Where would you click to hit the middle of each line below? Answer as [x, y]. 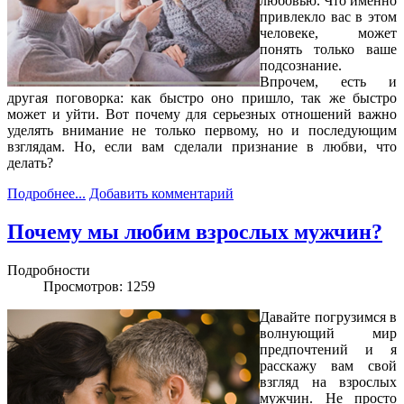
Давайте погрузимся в [328, 317]
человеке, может [328, 33]
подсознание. [301, 66]
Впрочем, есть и [328, 82]
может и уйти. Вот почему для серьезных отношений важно [202, 115]
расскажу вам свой [328, 365]
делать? [30, 163]
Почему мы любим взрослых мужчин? [195, 231]
